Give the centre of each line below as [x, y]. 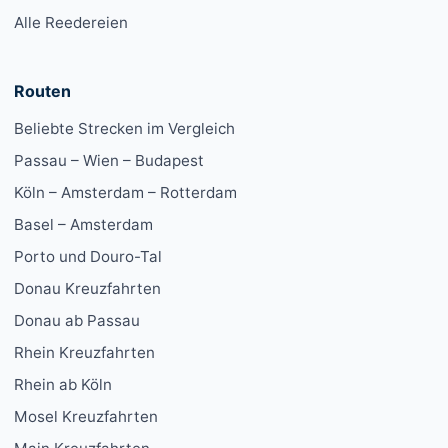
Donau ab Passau [77, 321]
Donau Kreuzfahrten [87, 289]
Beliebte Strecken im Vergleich [124, 129]
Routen [42, 91]
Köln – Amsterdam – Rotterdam [125, 193]
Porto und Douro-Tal [88, 257]
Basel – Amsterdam [83, 225]
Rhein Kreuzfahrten [84, 353]
